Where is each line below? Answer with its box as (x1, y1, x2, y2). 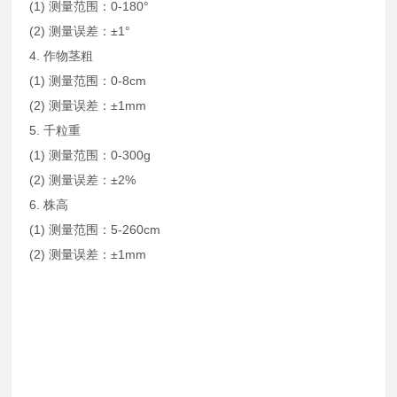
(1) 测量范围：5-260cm (29, 222, 161, 237)
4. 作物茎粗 (29, 49, 94, 64)
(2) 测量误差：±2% (29, 173, 136, 188)
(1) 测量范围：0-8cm (29, 74, 147, 89)
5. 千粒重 (29, 123, 82, 138)
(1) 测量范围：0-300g (29, 148, 152, 163)
